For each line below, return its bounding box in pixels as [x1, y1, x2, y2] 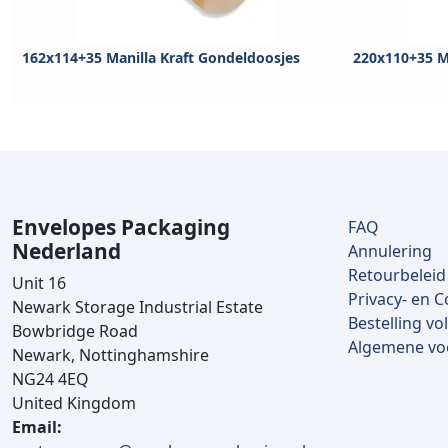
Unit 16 [12, 272, 66, 295]
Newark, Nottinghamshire [12, 344, 209, 367]
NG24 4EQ [12, 368, 89, 391]
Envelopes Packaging [12, 213, 230, 242]
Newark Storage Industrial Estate [12, 296, 263, 319]
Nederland [12, 237, 121, 266]
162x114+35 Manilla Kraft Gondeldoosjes [22, 48, 300, 68]
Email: [12, 416, 62, 439]
